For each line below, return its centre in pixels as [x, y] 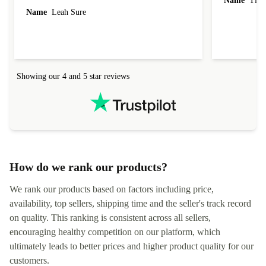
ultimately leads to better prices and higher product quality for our [132, 246]
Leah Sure [68, 12]
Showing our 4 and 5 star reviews [73, 77]
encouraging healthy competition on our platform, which [115, 232]
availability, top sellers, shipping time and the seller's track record [130, 204]
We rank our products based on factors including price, [112, 189]
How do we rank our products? [88, 167]
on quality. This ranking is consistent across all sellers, [110, 218]
